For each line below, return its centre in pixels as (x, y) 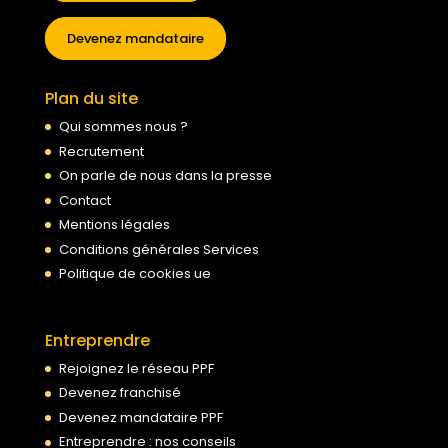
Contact (84, 200)
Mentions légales (114, 225)
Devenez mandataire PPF (140, 417)
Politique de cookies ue (134, 274)
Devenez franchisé (119, 393)
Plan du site (91, 99)
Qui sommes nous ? (123, 127)
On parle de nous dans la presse (165, 176)
